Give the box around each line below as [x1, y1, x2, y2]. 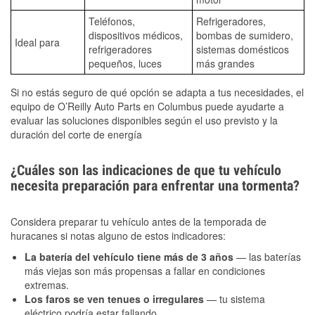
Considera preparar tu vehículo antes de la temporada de [11, 214, 266, 229]
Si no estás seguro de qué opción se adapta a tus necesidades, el [11, 84, 304, 99]
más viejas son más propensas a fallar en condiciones [25, 263, 265, 278]
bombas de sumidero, [196, 27, 293, 42]
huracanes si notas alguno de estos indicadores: [11, 228, 226, 243]
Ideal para [15, 34, 60, 49]
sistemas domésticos [196, 41, 289, 56]
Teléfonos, [89, 13, 135, 28]
